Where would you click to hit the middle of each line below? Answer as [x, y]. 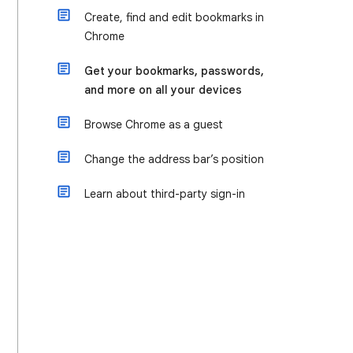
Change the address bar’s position [174, 159]
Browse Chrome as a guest [154, 124]
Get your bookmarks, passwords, [174, 71]
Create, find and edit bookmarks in [174, 17]
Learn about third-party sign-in [165, 194]
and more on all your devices [163, 90]
